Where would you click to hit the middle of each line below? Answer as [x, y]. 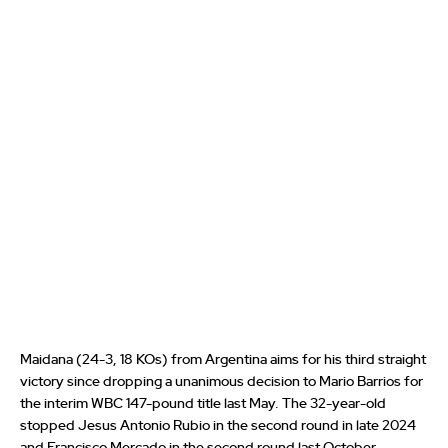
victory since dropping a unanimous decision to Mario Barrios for [221, 382]
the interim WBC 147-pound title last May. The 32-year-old [203, 404]
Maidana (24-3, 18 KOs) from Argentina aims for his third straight [223, 360]
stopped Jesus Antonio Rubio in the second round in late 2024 [218, 426]
